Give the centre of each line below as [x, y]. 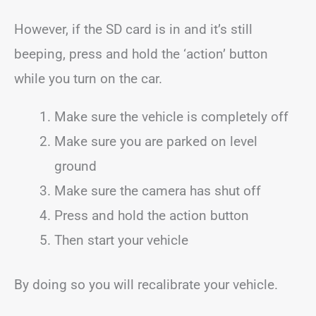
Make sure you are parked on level [156, 141]
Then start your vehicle [121, 240]
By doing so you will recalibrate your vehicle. [146, 285]
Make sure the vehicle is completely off [171, 116]
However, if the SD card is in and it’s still [133, 29]
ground [75, 166]
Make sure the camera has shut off [158, 190]
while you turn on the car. [88, 78]
